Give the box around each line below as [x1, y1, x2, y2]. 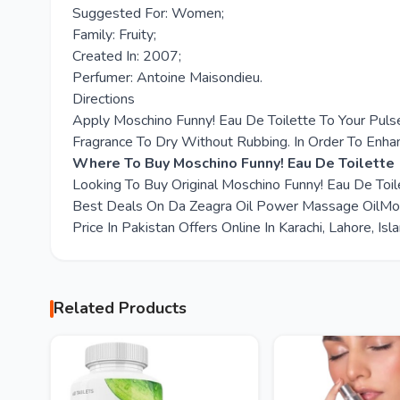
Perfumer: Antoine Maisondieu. [72, 68, 262, 87]
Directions [72, 89, 135, 109]
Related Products [54, 297, 187, 319]
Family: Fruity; [72, 25, 156, 45]
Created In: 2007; [72, 46, 181, 66]
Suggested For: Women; [72, 4, 224, 23]
